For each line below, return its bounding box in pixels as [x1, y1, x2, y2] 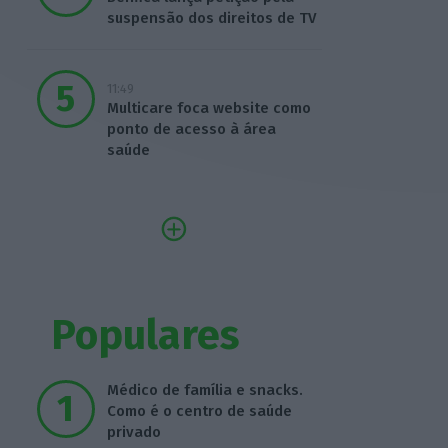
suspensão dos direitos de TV [106, 9, 316, 28]
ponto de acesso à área [106, 120, 276, 139]
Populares [51, 310, 240, 360]
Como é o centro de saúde [106, 402, 292, 421]
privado [106, 423, 161, 442]
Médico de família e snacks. [106, 381, 303, 400]
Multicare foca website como [106, 99, 311, 118]
